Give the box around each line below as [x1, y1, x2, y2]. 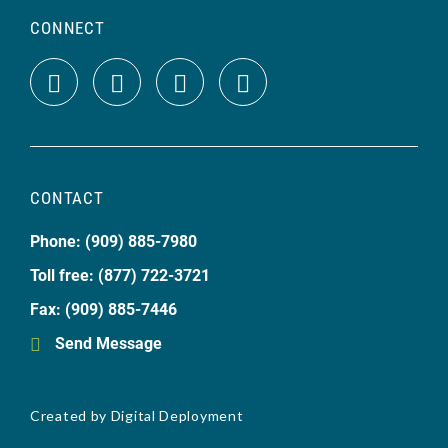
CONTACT [30, 186, 104, 209]
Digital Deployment [110, 407, 244, 424]
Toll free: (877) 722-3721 [30, 264, 210, 285]
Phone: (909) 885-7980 [30, 230, 197, 251]
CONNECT [30, 16, 105, 39]
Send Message [55, 332, 162, 353]
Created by [30, 407, 111, 424]
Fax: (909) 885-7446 [30, 298, 177, 319]
